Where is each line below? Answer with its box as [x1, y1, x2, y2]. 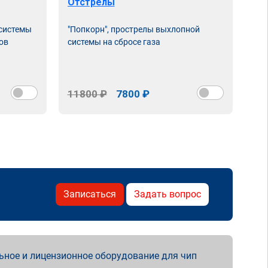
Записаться [63, 188, 116, 200]
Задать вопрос [134, 188, 201, 200]
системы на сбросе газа [67, 37, 160, 47]
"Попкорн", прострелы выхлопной [67, 25, 200, 34]
